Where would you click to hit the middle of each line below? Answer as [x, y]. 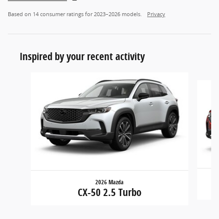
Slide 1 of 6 [25, 77]
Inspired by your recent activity [82, 56]
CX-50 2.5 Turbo [109, 192]
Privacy [156, 14]
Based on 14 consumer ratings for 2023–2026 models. [76, 14]
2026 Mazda [109, 182]
